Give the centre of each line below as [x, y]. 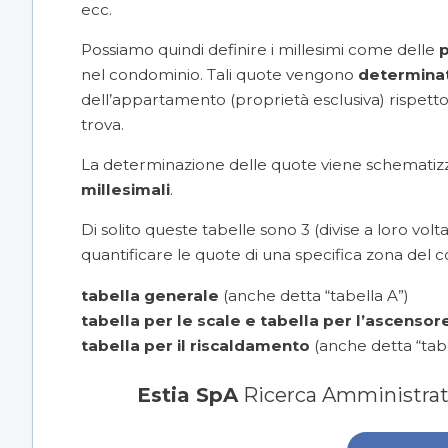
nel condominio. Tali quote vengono [219, 74]
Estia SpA [187, 394]
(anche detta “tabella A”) [314, 295]
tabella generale [150, 295]
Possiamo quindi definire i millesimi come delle [260, 49]
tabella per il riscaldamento [195, 345]
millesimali [125, 190]
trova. [102, 124]
